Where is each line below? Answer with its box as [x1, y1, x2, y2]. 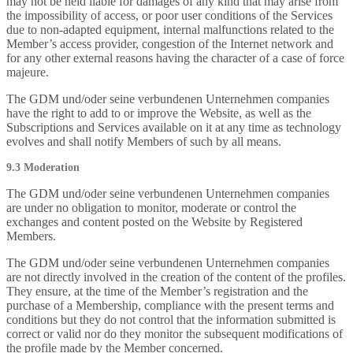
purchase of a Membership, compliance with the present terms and [6, 299, 334, 312]
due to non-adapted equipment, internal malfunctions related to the [6, 23, 334, 36]
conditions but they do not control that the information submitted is [6, 313, 336, 326]
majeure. [6, 65, 49, 79]
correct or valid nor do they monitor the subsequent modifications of [6, 327, 343, 340]
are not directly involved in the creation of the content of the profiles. [6, 270, 346, 284]
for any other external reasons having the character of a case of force [6, 51, 344, 65]
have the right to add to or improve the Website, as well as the [6, 106, 311, 120]
